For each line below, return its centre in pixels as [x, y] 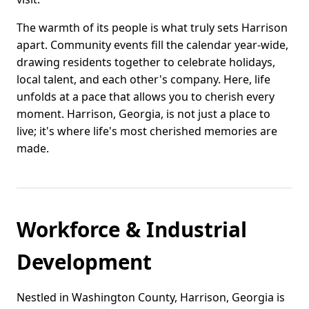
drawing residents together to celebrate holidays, [146, 62]
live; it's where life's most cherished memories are [147, 131]
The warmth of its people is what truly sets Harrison [152, 28]
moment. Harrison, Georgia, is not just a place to [143, 114]
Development [84, 262]
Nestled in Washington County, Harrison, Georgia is [151, 298]
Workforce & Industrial [132, 230]
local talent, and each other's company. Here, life [143, 80]
